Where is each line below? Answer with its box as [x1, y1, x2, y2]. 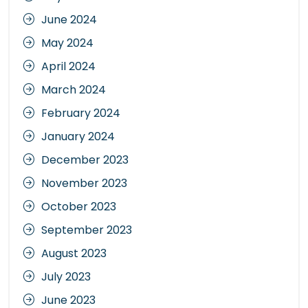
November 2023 [41, 175, 127, 191]
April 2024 [41, 58, 96, 74]
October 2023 [41, 198, 116, 214]
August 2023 [41, 245, 107, 261]
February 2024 [41, 104, 120, 121]
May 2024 [41, 34, 93, 51]
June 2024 [41, 11, 97, 27]
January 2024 [41, 128, 115, 144]
